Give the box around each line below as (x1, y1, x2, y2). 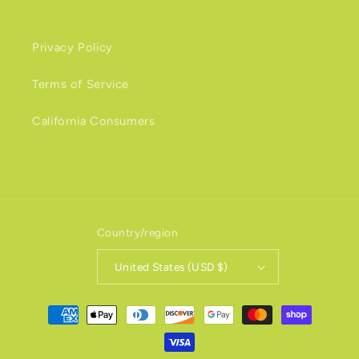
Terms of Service (32, 76, 130, 91)
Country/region (97, 226, 178, 240)
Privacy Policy (32, 39, 113, 54)
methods (28, 321, 83, 337)
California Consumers (32, 113, 155, 128)
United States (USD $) (115, 260, 228, 273)
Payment (28, 299, 83, 315)
